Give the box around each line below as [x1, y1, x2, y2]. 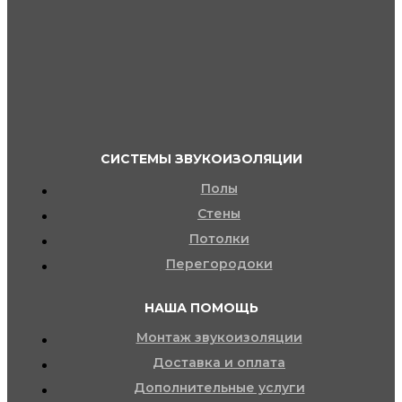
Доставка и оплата [153, 354, 285, 371]
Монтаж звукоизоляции [135, 328, 302, 345]
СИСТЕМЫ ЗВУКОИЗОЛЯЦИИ [100, 150, 302, 167]
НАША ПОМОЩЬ [144, 299, 258, 316]
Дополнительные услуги [133, 379, 305, 396]
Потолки [188, 230, 249, 247]
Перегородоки [165, 255, 273, 272]
